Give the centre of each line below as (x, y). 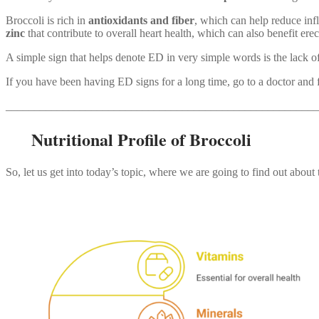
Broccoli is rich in (47, 21)
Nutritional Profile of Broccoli (129, 139)
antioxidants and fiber (141, 21)
